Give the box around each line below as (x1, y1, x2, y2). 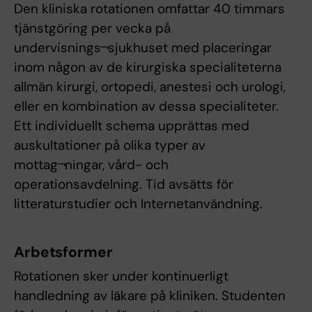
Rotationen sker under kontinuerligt (14, 267, 228, 286)
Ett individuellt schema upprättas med (14, 117, 249, 135)
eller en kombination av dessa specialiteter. (14, 97, 279, 116)
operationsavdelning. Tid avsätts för (14, 175, 233, 194)
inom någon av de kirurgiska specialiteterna (14, 58, 281, 77)
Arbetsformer (14, 242, 113, 263)
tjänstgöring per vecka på (14, 19, 171, 38)
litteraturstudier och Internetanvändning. (14, 195, 263, 213)
